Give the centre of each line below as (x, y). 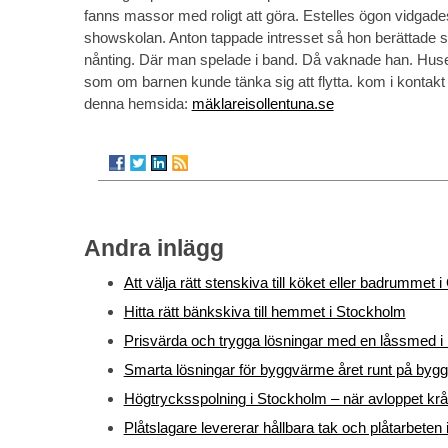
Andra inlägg (153, 248)
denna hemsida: (137, 103)
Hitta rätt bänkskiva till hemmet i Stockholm (264, 312)
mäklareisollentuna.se (262, 103)
